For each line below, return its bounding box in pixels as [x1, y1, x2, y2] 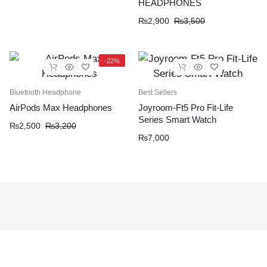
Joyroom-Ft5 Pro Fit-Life [138, 103, 233, 113]
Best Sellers [138, 88, 177, 97]
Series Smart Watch [138, 114, 216, 125]
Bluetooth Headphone [10, 88, 81, 97]
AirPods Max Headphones [10, 103, 112, 113]
